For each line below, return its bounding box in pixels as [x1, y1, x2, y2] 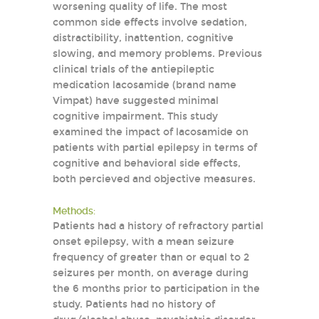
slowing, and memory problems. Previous [53, 48, 262, 60]
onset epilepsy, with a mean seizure [53, 236, 234, 248]
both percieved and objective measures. [53, 173, 258, 185]
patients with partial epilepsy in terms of [53, 142, 257, 154]
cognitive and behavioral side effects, [53, 157, 241, 169]
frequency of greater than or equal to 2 [53, 251, 249, 263]
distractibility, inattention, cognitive [53, 32, 234, 44]
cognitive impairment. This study [53, 110, 218, 122]
